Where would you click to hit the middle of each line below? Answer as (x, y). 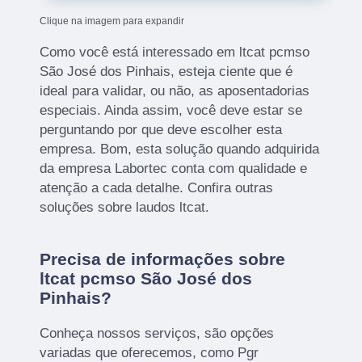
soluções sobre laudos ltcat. (125, 207)
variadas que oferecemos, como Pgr (149, 352)
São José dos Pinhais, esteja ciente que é (166, 71)
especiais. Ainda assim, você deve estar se (171, 110)
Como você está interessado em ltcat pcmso (175, 52)
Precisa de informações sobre (163, 259)
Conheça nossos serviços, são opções (157, 333)
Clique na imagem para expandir (112, 21)
